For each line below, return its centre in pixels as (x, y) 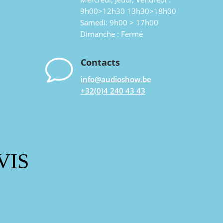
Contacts (100, 62)
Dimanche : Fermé (111, 34)
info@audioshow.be (116, 79)
